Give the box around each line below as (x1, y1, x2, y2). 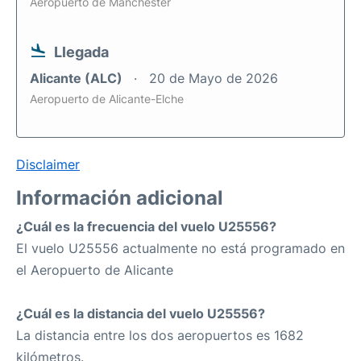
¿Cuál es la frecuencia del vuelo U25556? (16, 218, 276, 234)
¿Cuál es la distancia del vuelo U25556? (16, 305, 265, 322)
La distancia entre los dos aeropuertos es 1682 (16, 327, 304, 343)
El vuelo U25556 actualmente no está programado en (16, 240, 345, 256)
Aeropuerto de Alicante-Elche (30, 92, 184, 106)
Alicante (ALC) (30, 70, 126, 86)
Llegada (54, 44, 109, 60)
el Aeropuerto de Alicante (16, 262, 173, 278)
